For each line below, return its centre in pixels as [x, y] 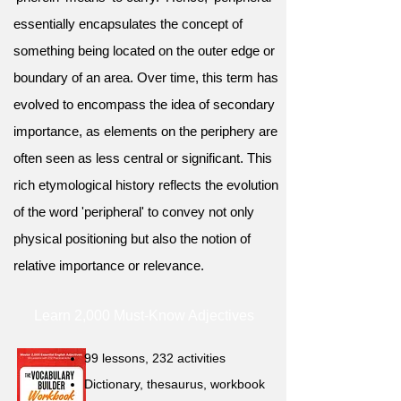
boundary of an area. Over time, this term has [146, 77]
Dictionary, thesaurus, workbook [175, 384]
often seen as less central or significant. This [143, 158]
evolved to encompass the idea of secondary [144, 104]
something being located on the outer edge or [144, 51]
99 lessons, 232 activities [155, 358]
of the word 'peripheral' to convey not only [134, 212]
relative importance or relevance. [109, 265]
